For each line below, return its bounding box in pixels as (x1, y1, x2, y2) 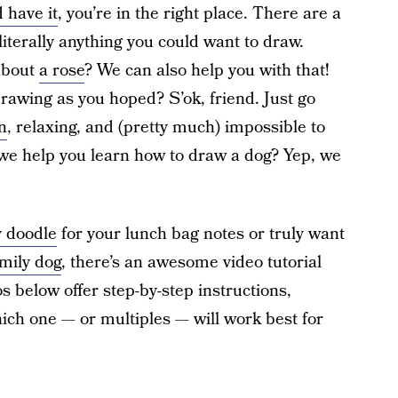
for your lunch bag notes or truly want (56, 222, 345, 246)
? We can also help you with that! (84, 59, 330, 83)
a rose (38, 59, 84, 83)
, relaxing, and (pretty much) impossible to (6, 115, 325, 139)
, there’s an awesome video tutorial (60, 251, 322, 275)
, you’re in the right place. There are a (57, 2, 341, 26)
